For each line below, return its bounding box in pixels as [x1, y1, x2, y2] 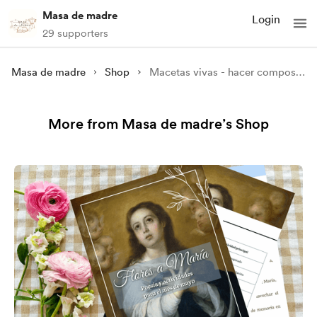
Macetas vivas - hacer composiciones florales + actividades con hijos [295, 66, 305, 79]
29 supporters [42, 27, 108, 40]
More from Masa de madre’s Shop [48, 115, 269, 132]
